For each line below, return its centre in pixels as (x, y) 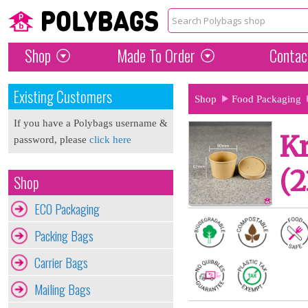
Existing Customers (63, 97)
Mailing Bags (63, 289)
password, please (52, 140)
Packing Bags (64, 235)
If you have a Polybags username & (91, 123)
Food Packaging (266, 99)
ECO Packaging (67, 209)
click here (110, 140)
